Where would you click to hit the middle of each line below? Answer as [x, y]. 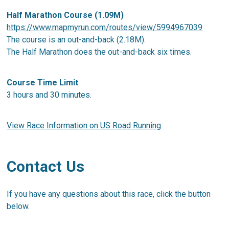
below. [18, 206]
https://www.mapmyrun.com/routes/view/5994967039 [105, 27]
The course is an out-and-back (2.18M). [76, 39]
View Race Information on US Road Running [84, 125]
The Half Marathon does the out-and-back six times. [99, 52]
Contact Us [46, 166]
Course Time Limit [43, 82]
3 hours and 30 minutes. [50, 95]
